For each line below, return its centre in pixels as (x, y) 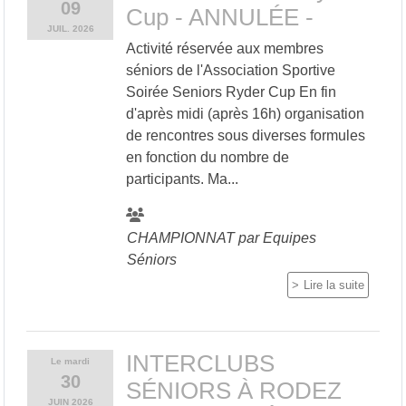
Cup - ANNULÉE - (219, 17)
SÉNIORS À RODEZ (233, 390)
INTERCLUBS (200, 363)
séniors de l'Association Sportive (234, 70)
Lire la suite (334, 285)
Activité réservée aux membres (224, 48)
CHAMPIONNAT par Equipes (221, 237)
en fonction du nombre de (207, 157)
